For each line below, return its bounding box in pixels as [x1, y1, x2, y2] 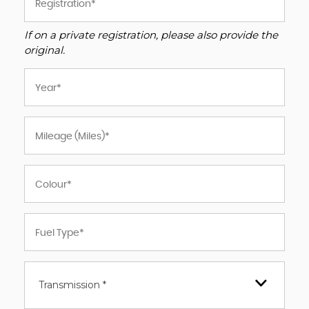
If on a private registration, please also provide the [24, 28, 278, 41]
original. [24, 43, 65, 57]
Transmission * [39, 279, 106, 291]
